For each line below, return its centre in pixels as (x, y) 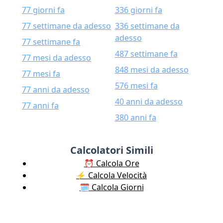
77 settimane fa (51, 42)
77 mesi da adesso (56, 58)
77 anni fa (40, 106)
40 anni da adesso (149, 102)
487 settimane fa (146, 54)
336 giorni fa (138, 10)
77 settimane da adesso (66, 26)
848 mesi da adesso (152, 70)
